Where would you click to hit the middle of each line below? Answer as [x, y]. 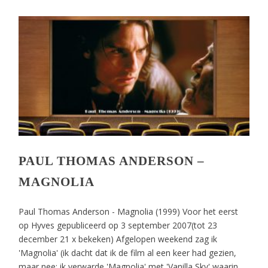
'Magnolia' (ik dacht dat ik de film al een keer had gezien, [128, 253]
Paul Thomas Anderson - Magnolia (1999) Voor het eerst [129, 211]
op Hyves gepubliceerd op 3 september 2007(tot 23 [118, 225]
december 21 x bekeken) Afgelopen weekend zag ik [118, 239]
